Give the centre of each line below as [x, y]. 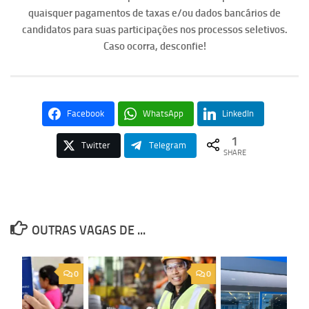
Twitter [96, 146]
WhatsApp [163, 114]
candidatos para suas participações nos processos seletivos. [154, 30]
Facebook [85, 114]
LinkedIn [238, 114]
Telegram [167, 146]
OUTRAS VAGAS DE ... [88, 231]
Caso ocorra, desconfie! [154, 47]
